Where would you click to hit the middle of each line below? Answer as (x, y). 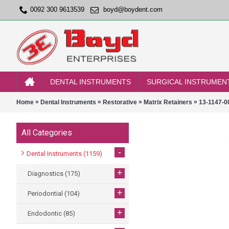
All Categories (47, 133)
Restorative (120, 102)
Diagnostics (46, 174)
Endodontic (45, 213)
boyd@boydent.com (133, 10)
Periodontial (46, 193)
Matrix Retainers (168, 102)
